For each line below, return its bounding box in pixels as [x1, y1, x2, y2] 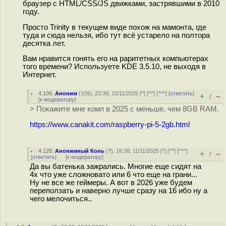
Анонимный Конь [55, 148, 105, 154]
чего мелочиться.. [30, 195, 92, 203]
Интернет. [23, 71, 56, 79]
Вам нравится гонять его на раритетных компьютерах [23, 54, 208, 63]
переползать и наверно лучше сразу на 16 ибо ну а [30, 187, 207, 195]
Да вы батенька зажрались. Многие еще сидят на [30, 162, 201, 171]
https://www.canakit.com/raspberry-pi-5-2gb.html [30, 120, 190, 129]
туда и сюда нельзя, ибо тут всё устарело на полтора [23, 31, 210, 39]
